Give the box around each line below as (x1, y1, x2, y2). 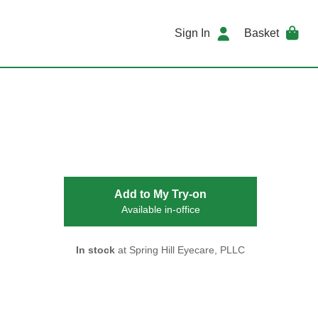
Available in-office (121, 204, 200, 215)
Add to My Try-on (114, 188, 207, 200)
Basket (243, 27, 279, 39)
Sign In (175, 27, 211, 39)
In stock (76, 244, 115, 256)
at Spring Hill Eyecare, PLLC (115, 244, 245, 256)
